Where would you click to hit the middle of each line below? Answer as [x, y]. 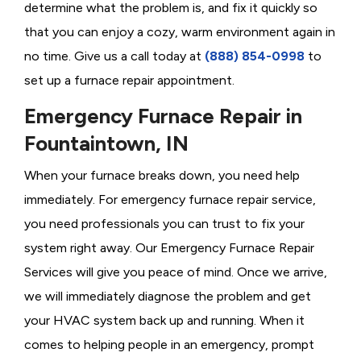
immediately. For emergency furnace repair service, [170, 200]
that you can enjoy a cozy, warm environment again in [180, 32]
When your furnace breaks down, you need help [162, 176]
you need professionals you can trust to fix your [164, 224]
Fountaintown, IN [106, 144]
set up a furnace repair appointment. [131, 81]
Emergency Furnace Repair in [163, 116]
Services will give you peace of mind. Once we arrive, [176, 272]
